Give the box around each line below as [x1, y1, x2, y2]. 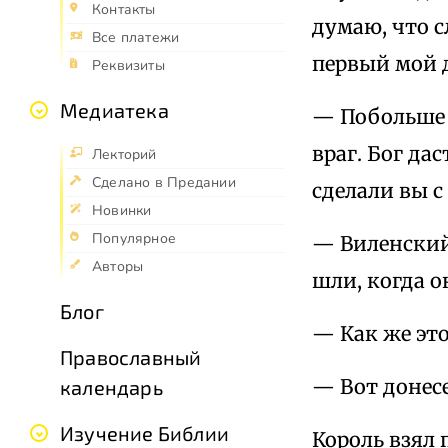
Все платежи [92, 28, 180, 48]
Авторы [92, 257, 144, 277]
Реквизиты [92, 56, 165, 76]
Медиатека [60, 98, 169, 123]
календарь [60, 375, 163, 400]
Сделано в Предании [92, 173, 236, 193]
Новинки [92, 201, 152, 221]
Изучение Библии [60, 421, 229, 446]
